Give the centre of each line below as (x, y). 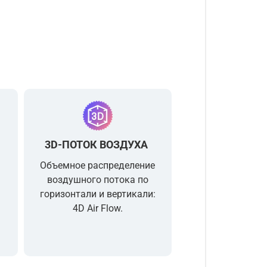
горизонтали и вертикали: (97, 194)
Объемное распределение (98, 165)
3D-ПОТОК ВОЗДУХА (98, 144)
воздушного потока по (97, 179)
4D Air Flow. (97, 208)
